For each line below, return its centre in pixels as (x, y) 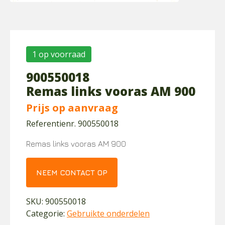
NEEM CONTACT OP (72, 173)
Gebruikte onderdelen (108, 213)
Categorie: (46, 213)
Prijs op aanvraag (72, 108)
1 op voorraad (59, 54)
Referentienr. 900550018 (72, 124)
